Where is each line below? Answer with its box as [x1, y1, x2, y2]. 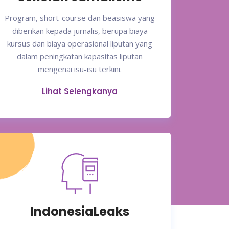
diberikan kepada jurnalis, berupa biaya [12, 26, 148, 36]
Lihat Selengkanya [42, 86, 118, 97]
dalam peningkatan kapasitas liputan [17, 51, 143, 62]
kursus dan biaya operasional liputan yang [7, 38, 152, 49]
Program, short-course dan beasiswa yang [5, 13, 155, 24]
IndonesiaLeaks [30, 203, 129, 220]
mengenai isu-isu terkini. [38, 64, 122, 75]
